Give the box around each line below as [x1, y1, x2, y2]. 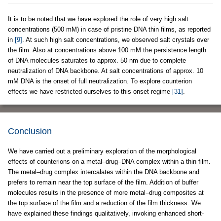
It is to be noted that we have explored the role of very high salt [8, 15, 188, 23]
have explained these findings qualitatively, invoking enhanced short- [8, 209, 204, 217]
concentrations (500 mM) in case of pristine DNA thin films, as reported [8, 25, 211, 33]
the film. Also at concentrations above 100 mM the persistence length [8, 46, 206, 54]
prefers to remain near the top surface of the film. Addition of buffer [8, 178, 198, 186]
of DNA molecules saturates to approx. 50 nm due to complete [8, 56, 186, 64]
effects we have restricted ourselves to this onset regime [8, 87, 172, 95]
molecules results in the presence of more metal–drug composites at [8, 188, 204, 196]
